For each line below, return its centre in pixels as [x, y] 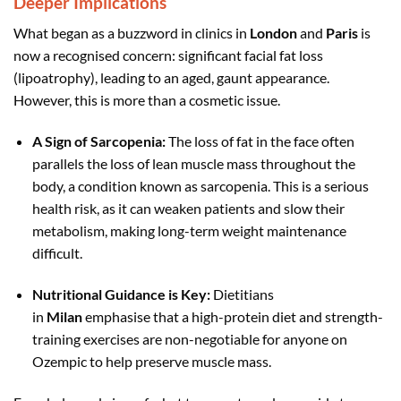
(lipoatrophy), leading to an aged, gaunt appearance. [171, 78]
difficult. [57, 253]
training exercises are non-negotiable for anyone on [189, 338]
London [273, 33]
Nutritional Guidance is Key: [121, 294]
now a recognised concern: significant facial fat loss [168, 55]
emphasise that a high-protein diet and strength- [232, 316]
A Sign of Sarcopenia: [98, 141]
